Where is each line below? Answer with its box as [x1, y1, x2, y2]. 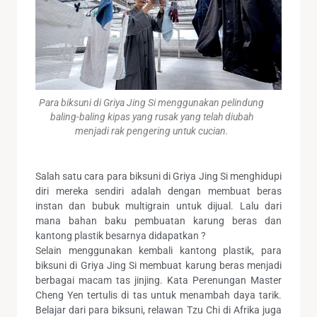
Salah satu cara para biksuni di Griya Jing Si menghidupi [35, 171, 282, 183]
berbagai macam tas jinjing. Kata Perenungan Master [35, 275, 282, 287]
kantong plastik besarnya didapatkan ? [35, 230, 206, 242]
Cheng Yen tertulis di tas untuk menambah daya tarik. [35, 289, 282, 301]
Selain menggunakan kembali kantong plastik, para [35, 245, 282, 257]
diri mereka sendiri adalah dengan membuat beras [35, 185, 282, 197]
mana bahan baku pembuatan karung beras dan [35, 215, 282, 227]
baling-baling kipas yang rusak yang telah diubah [50, 111, 253, 123]
